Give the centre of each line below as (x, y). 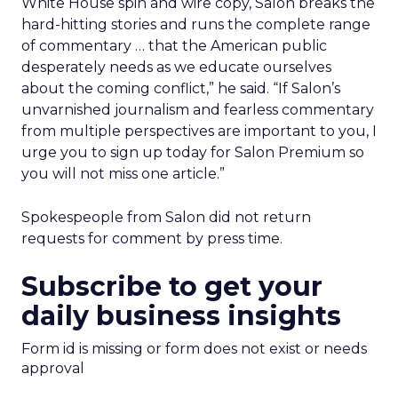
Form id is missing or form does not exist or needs (194, 349)
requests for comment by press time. (152, 239)
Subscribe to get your (172, 287)
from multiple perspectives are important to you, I (199, 131)
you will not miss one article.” (123, 174)
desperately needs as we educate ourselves (176, 67)
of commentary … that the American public (174, 46)
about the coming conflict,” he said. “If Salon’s (181, 88)
